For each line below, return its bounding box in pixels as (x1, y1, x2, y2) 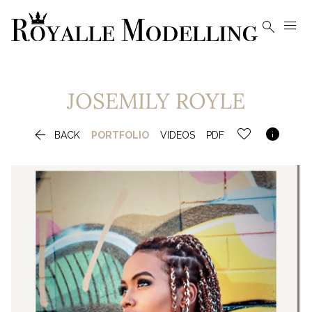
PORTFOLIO (91, 129, 149, 141)
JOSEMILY (67, 87, 170, 114)
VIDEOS (159, 129, 195, 141)
